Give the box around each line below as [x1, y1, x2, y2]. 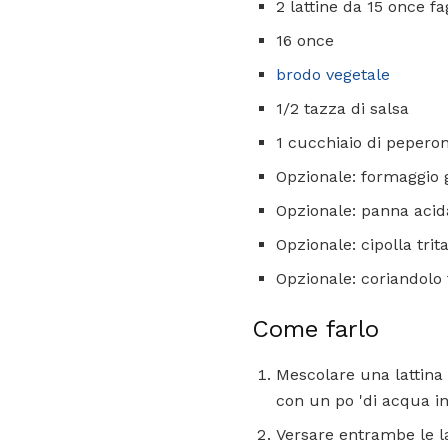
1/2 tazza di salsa [276, 99, 409, 119]
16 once [276, 31, 334, 51]
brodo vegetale [276, 65, 390, 85]
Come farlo [252, 315, 379, 344]
